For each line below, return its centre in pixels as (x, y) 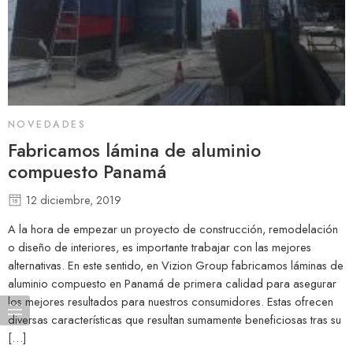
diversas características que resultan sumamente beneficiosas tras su (175, 319)
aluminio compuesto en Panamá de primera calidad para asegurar (172, 283)
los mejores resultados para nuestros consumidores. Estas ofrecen (171, 301)
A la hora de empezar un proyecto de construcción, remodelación (173, 229)
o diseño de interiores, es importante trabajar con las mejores (160, 247)
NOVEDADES (47, 125)
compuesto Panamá (87, 172)
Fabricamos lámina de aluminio (134, 151)
